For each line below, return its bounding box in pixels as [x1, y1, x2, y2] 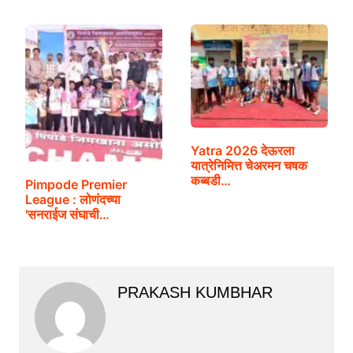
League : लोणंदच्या [24, 191, 121, 208]
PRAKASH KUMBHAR [117, 284, 273, 302]
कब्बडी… [190, 173, 231, 189]
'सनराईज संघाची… [24, 206, 110, 223]
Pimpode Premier [24, 176, 127, 193]
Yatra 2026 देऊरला [190, 143, 295, 159]
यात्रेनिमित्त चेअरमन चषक [190, 158, 307, 174]
